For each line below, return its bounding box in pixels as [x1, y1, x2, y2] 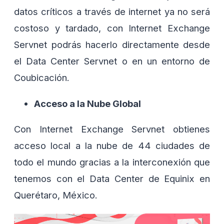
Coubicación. [14, 72, 72, 83]
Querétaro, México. [14, 189, 97, 201]
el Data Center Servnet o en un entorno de [14, 55, 210, 67]
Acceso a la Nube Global [34, 97, 141, 109]
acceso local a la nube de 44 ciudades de [14, 140, 210, 151]
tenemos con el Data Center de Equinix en [14, 173, 210, 184]
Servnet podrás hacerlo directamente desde [14, 39, 210, 50]
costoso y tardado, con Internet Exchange [14, 22, 210, 34]
